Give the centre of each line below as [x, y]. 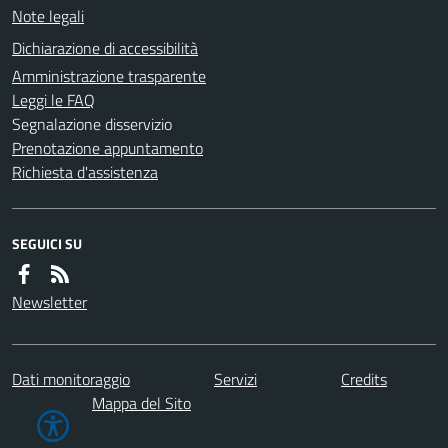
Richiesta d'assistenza [85, 171]
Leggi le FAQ [53, 99]
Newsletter [49, 301]
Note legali [48, 15]
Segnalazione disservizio [92, 123]
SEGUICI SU [47, 243]
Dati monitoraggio [71, 378]
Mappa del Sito [141, 402]
